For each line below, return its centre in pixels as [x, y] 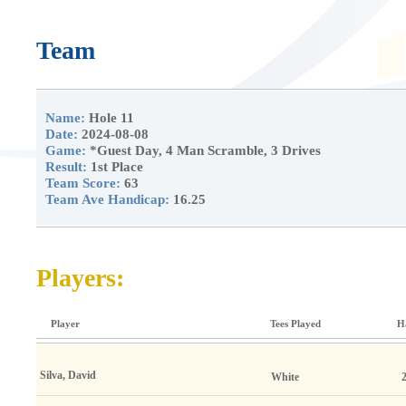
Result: [68, 167]
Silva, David [68, 375]
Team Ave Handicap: [107, 199]
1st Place [117, 167]
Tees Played [295, 324]
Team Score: [83, 183]
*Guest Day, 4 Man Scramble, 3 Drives [205, 150]
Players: [80, 278]
